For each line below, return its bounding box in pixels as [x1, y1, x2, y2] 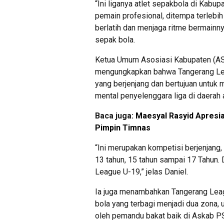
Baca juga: [95, 111, 135, 121]
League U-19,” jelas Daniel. [95, 167, 188, 177]
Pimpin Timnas [95, 123, 150, 133]
